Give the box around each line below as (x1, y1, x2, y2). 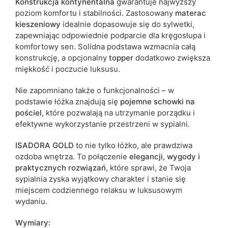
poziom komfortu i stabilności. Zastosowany (15, 8, 175, 18)
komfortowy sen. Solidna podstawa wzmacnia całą (15, 42, 195, 52)
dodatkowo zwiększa (133, 53, 210, 63)
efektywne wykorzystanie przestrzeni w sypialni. (15, 119, 190, 129)
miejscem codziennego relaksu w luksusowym (15, 185, 182, 195)
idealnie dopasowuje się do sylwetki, (61, 19, 194, 30)
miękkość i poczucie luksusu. (15, 64, 120, 74)
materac (175, 8, 206, 18)
